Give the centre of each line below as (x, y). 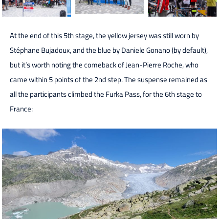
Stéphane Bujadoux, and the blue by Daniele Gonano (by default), (109, 50)
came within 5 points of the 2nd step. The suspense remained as (109, 80)
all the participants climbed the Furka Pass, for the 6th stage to (106, 94)
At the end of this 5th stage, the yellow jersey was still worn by (104, 36)
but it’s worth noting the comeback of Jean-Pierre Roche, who (104, 65)
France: (21, 109)
